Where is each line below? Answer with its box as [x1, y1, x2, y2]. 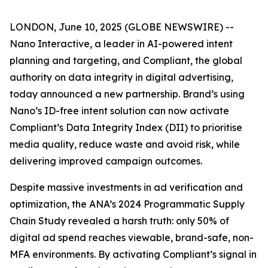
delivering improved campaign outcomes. [10, 155, 202, 167]
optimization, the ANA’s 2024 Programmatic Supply [10, 198, 245, 210]
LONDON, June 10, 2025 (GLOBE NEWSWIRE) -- [10, 21, 234, 33]
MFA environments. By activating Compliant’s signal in [10, 248, 257, 260]
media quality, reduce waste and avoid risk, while [10, 138, 240, 150]
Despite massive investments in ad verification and [10, 181, 243, 193]
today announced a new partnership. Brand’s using [10, 88, 245, 100]
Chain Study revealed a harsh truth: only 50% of [10, 215, 229, 227]
